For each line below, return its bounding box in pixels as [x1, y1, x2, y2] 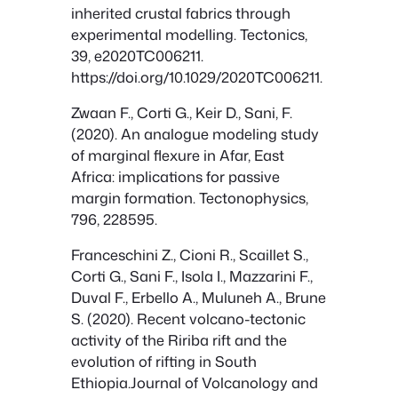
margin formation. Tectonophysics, [71, 187, 308, 209]
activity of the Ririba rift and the [71, 330, 287, 351]
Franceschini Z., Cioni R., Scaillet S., [71, 244, 308, 266]
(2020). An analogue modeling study [71, 123, 319, 145]
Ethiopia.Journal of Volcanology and [71, 372, 318, 394]
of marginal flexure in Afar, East [71, 145, 284, 166]
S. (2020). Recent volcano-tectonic [71, 308, 306, 330]
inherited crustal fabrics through [71, 2, 291, 23]
